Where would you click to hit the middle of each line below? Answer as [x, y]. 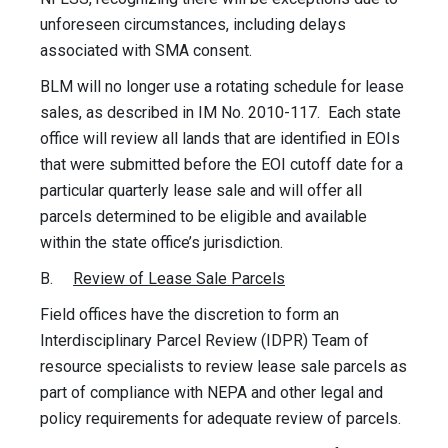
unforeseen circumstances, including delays [193, 25]
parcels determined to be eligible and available [203, 217]
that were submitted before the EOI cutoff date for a [221, 165]
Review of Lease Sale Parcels [179, 279]
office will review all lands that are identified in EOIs [220, 139]
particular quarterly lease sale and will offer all [201, 191]
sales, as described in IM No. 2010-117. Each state [220, 113]
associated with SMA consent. [148, 51]
